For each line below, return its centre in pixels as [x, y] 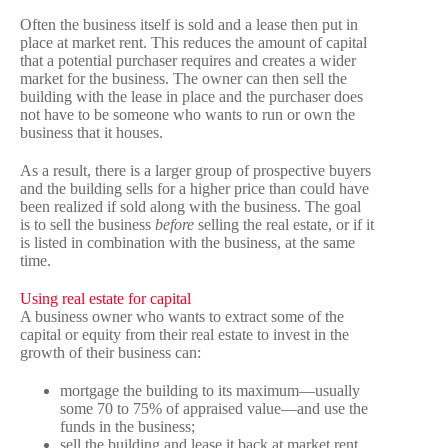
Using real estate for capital [105, 299]
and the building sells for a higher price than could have [194, 189]
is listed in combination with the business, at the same [187, 243]
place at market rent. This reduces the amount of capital [193, 43]
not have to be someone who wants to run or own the [187, 115]
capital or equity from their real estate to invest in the [184, 335]
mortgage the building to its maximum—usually [210, 391]
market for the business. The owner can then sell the [183, 79]
